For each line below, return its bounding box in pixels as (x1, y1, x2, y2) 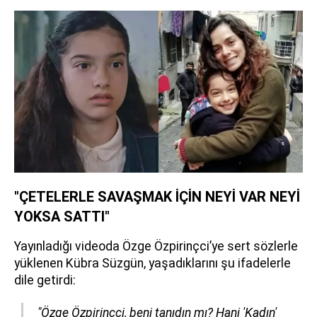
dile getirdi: (14, 273, 76, 288)
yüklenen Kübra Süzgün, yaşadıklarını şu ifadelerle (14, 256, 291, 271)
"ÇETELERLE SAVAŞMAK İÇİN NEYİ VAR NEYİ (14, 188, 300, 206)
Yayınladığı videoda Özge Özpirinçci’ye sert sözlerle (14, 239, 298, 254)
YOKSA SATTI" (14, 208, 110, 226)
